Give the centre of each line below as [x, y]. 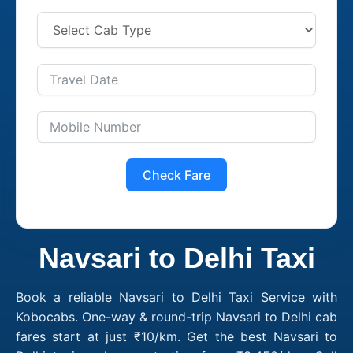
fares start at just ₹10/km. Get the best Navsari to [176, 336]
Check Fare [176, 175]
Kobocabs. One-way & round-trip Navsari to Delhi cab [176, 316]
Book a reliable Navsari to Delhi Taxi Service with [176, 297]
